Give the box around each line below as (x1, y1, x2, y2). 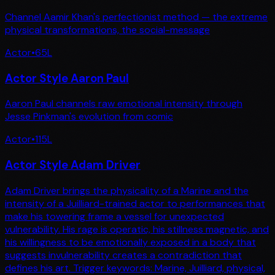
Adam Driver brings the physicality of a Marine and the (5, 184, 249, 197)
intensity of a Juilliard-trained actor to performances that (5, 196, 265, 210)
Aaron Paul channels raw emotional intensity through (5, 97, 242, 110)
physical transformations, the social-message (5, 23, 210, 36)
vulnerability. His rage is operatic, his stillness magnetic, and (5, 222, 269, 236)
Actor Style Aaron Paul (5, 70, 129, 86)
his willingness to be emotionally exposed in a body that (5, 235, 256, 249)
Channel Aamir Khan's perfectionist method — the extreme (5, 10, 268, 23)
